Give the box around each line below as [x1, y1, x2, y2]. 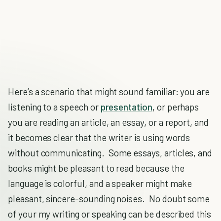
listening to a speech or [8, 101, 101, 112]
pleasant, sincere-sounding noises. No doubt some [8, 193, 210, 204]
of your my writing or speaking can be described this [8, 208, 212, 220]
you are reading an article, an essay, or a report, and [8, 116, 209, 128]
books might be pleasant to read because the [8, 162, 184, 174]
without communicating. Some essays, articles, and [8, 147, 213, 158]
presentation [100, 101, 152, 112]
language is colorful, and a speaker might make [8, 178, 192, 189]
